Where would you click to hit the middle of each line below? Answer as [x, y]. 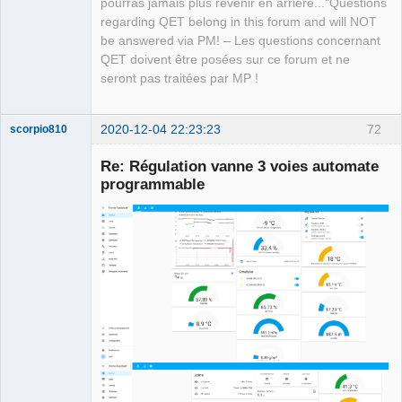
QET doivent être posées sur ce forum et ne [225, 60]
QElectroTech [43, 301]
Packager [33, 351]
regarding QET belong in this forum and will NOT [239, 22]
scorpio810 [39, 129]
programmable [153, 184]
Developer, [36, 339]
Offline [41, 371]
